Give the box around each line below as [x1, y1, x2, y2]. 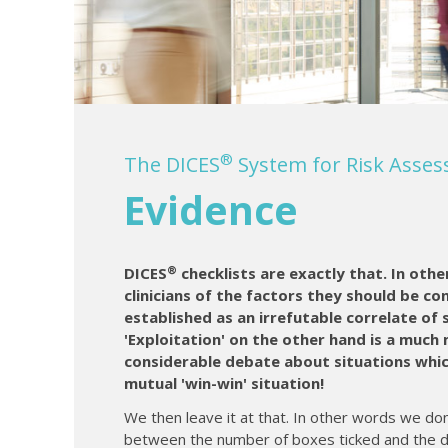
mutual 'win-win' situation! [123, 373, 324, 394]
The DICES [123, 151, 220, 179]
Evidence [123, 183, 298, 237]
